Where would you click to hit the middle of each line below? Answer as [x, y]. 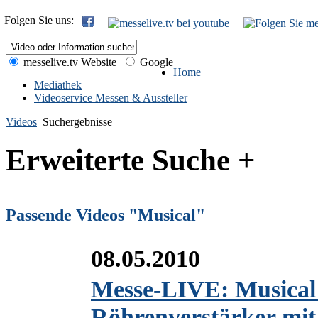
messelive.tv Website [68, 62]
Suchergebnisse [77, 122]
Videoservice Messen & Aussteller [111, 98]
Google [155, 62]
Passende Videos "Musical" [105, 215]
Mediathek [58, 85]
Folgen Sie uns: [42, 20]
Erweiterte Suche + [131, 160]
